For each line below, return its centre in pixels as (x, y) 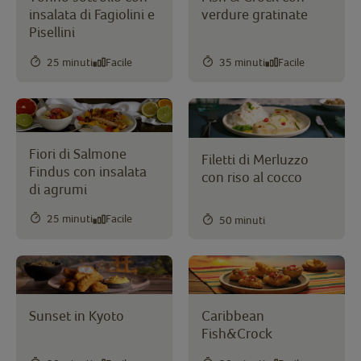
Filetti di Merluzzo (255, 159)
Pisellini (52, 32)
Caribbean (233, 316)
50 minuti (242, 220)
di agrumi (58, 189)
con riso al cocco (253, 176)
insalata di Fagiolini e (92, 15)
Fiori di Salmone (78, 153)
